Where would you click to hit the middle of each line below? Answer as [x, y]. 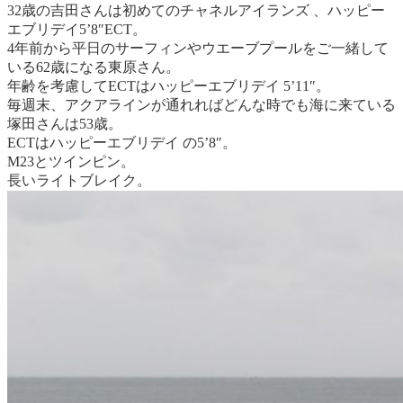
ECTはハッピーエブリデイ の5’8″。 [122, 142]
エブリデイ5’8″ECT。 [77, 29]
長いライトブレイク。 [79, 180]
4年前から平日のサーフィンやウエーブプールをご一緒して [198, 48]
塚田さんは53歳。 [65, 123]
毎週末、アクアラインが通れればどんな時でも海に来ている [201, 104]
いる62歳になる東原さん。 [94, 67]
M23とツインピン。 [71, 161]
